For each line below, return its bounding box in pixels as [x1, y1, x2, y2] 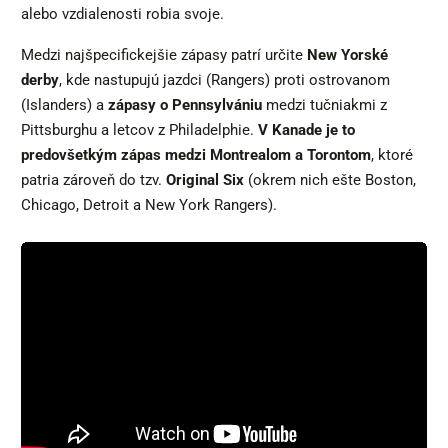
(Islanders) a [21, 95, 108, 114]
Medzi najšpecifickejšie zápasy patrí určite [21, 45, 307, 64]
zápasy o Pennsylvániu [108, 95, 262, 114]
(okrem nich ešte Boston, [244, 170, 416, 189]
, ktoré [371, 145, 413, 164]
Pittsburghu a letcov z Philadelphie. [21, 120, 258, 139]
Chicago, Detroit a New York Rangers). [21, 195, 277, 214]
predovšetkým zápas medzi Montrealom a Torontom [21, 145, 371, 164]
